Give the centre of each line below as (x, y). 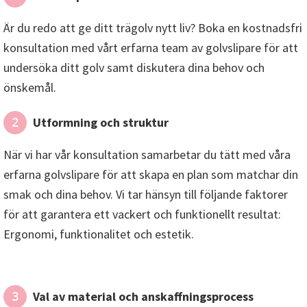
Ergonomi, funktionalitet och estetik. (99, 234)
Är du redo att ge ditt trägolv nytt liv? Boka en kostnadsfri (153, 28)
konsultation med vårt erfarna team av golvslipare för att (151, 48)
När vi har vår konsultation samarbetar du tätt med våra (147, 155)
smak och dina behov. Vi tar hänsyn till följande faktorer (146, 195)
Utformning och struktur (101, 123)
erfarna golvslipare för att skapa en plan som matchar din (151, 175)
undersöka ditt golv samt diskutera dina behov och (134, 68)
